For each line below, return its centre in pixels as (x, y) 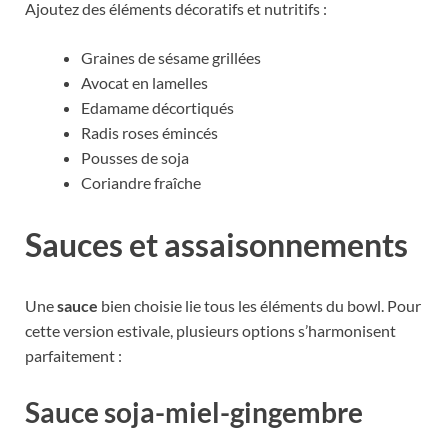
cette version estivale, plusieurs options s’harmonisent (210, 331)
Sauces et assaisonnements (216, 244)
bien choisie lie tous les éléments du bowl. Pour (259, 306)
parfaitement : (73, 356)
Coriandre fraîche (141, 182)
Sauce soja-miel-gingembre (194, 411)
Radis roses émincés (149, 132)
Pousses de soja (135, 157)
